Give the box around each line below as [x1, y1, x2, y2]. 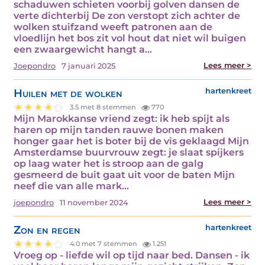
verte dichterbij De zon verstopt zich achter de [14, 10, 240, 22]
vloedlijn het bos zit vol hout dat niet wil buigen [14, 33, 246, 44]
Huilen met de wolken [14, 86, 122, 101]
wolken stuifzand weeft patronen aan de [14, 21, 212, 33]
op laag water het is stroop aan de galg [14, 157, 203, 169]
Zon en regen [14, 222, 80, 237]
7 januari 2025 [62, 62, 115, 71]
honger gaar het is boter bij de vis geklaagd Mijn [14, 135, 249, 147]
